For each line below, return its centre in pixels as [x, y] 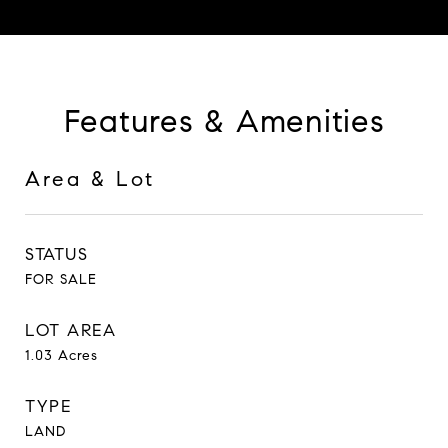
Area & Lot [90, 179]
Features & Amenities [224, 121]
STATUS [56, 255]
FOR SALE [61, 280]
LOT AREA [70, 331]
